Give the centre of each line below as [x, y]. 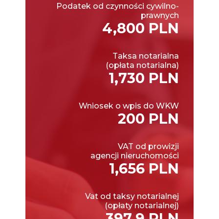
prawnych [160, 15]
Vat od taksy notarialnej [132, 196]
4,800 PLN [141, 28]
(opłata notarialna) [142, 65]
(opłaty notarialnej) [142, 205]
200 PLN [148, 118]
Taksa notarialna [146, 56]
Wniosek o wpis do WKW [129, 106]
